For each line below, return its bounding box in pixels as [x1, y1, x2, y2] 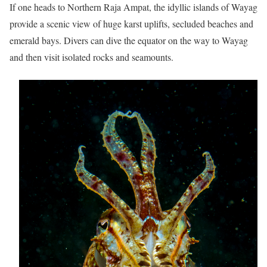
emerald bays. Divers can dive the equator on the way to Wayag [10, 33, 248, 46]
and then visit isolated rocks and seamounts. [10, 50, 173, 63]
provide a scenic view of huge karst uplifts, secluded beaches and [10, 17, 253, 30]
